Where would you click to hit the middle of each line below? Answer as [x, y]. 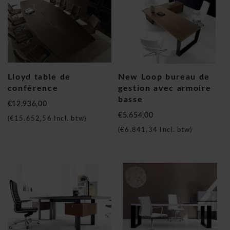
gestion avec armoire [165, 89]
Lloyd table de [39, 77]
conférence [33, 89]
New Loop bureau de [164, 77]
